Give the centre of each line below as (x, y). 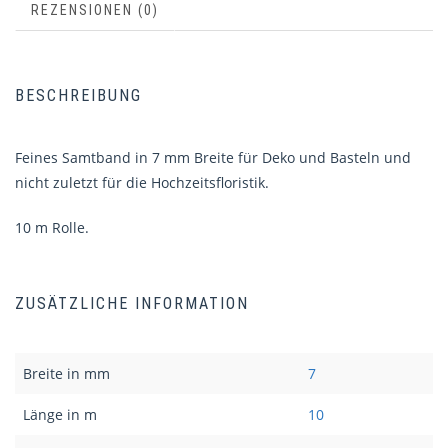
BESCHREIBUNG (78, 96)
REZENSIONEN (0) (95, 10)
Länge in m (60, 415)
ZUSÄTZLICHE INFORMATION (132, 304)
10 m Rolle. (52, 228)
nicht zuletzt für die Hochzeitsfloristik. (142, 183)
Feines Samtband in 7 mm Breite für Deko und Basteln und (213, 158)
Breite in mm (66, 374)
